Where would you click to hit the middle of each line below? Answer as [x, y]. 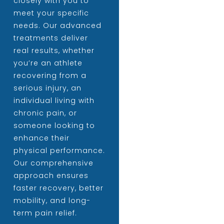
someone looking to [54, 126]
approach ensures [51, 176]
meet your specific [51, 13]
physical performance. [59, 151]
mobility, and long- [52, 201]
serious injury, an [47, 88]
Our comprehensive [53, 163]
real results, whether [54, 51]
